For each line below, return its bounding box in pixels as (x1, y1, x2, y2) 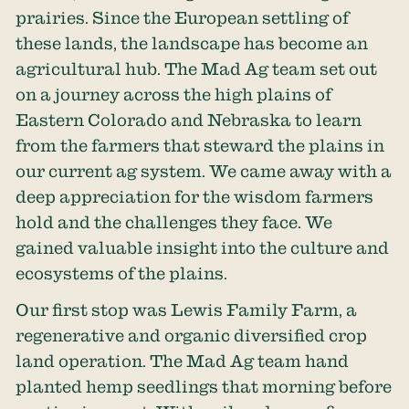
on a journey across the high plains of (16, 84, 332, 103)
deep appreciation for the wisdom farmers (16, 186, 374, 205)
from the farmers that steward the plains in (16, 135, 385, 154)
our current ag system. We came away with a (16, 161, 393, 180)
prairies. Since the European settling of (16, 7, 350, 26)
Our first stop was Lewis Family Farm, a (16, 300, 358, 320)
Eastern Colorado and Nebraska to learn (16, 110, 362, 129)
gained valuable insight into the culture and (16, 237, 390, 257)
